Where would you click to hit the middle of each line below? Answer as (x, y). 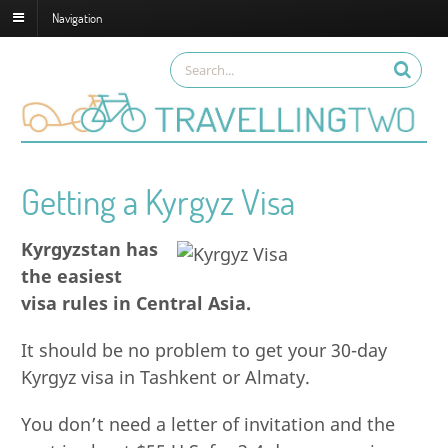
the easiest (72, 275)
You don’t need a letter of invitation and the (208, 423)
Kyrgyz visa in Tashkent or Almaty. (166, 376)
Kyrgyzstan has (90, 248)
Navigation (77, 17)
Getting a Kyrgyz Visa (158, 201)
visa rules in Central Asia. (136, 302)
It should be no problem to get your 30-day (204, 349)
